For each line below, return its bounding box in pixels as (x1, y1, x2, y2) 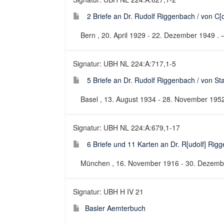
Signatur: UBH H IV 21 (73, 186, 143, 196)
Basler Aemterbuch (85, 203, 145, 213)
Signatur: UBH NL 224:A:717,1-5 (73, 58, 176, 68)
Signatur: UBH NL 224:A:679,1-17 (73, 122, 180, 132)
